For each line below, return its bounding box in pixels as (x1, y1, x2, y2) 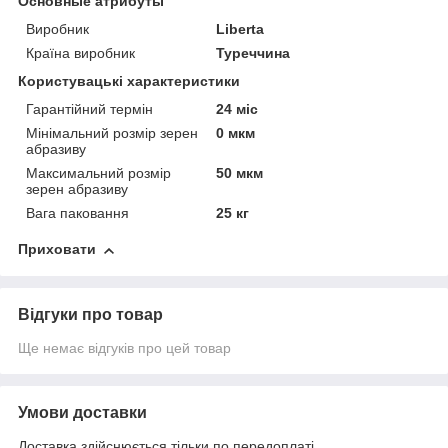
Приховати (18, 241, 96, 258)
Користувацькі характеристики (18, 73, 240, 90)
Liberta (216, 21, 265, 38)
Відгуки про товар (18, 306, 163, 324)
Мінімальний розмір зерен (26, 125, 198, 142)
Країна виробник (26, 45, 135, 62)
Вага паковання (26, 205, 129, 222)
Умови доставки (18, 404, 147, 422)
